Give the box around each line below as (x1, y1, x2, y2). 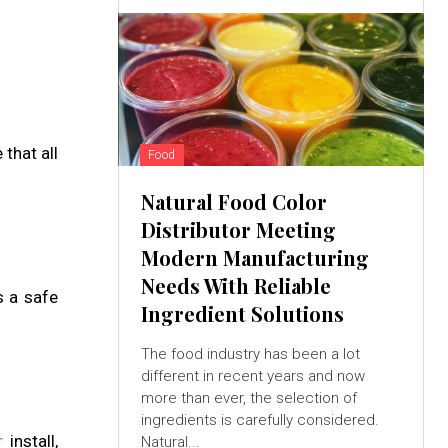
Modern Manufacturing (140, 244, 369, 272)
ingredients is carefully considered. (140, 411, 379, 430)
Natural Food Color (140, 188, 327, 216)
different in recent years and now (140, 367, 365, 386)
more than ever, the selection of (140, 389, 357, 408)
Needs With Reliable (140, 272, 331, 300)
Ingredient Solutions (140, 300, 344, 328)
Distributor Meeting (140, 216, 336, 244)
